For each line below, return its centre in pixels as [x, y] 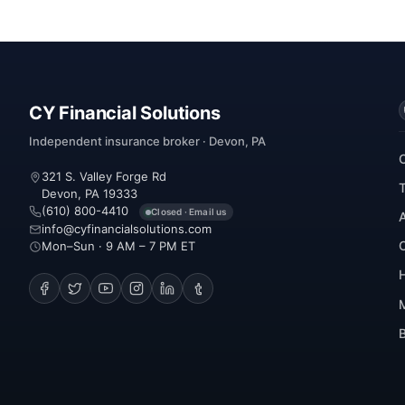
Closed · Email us [189, 212]
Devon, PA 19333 [89, 193]
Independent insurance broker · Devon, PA [147, 141]
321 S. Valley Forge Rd [104, 176]
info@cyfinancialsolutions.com [127, 228]
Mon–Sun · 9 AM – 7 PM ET [118, 245]
